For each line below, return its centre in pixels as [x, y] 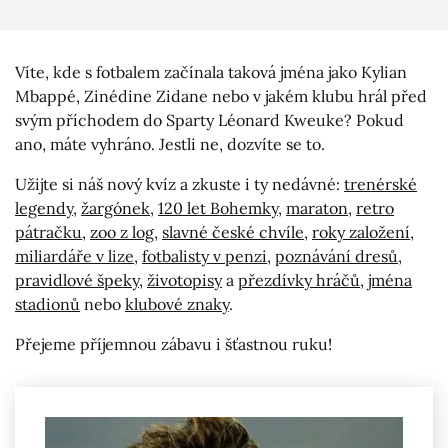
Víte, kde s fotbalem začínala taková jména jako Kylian [211, 72]
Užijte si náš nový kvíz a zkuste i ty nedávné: [179, 184]
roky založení [361, 232]
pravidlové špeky [77, 280]
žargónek [115, 208]
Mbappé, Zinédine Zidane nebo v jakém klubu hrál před [221, 96]
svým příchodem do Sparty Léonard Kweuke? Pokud [209, 120]
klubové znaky [177, 304]
